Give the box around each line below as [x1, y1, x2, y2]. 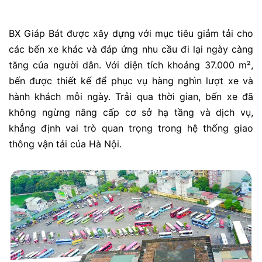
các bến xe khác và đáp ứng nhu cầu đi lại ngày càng [9, 43, 253, 56]
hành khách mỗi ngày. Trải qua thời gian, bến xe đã [9, 91, 253, 103]
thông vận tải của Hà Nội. [9, 138, 122, 150]
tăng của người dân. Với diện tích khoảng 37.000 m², [9, 59, 253, 71]
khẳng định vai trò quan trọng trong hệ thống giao [9, 122, 253, 135]
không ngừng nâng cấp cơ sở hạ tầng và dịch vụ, [9, 106, 253, 119]
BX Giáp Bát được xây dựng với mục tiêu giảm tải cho [9, 27, 253, 40]
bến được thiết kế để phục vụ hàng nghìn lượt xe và [9, 75, 253, 87]
